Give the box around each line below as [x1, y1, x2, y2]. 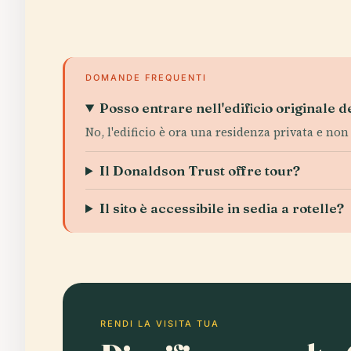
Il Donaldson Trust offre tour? [100, 162, 301, 179]
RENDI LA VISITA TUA [100, 318, 219, 329]
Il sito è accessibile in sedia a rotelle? [100, 200, 345, 216]
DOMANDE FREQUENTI [85, 72, 207, 83]
